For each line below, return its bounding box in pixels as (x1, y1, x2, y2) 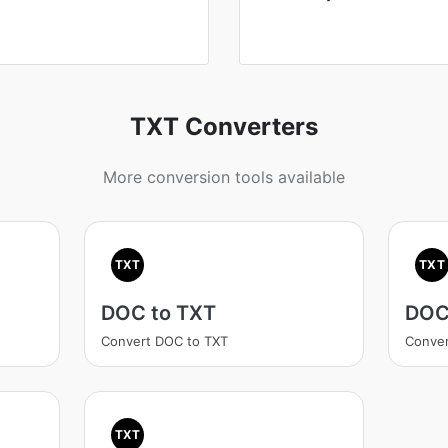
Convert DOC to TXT (100, 333, 228, 349)
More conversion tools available (103, 167, 345, 187)
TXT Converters (130, 112, 318, 141)
